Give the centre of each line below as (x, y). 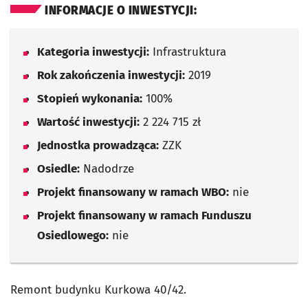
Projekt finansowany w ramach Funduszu (144, 216)
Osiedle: (58, 169)
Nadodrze (107, 169)
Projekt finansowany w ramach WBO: (133, 192)
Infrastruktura (188, 52)
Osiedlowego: (73, 235)
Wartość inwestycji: (88, 122)
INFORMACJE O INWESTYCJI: (121, 11)
